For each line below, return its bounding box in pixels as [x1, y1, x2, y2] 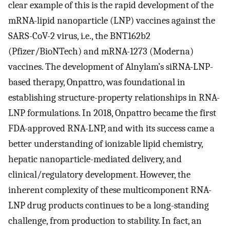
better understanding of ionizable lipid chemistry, [8, 138, 203, 149]
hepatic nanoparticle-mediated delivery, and [8, 153, 182, 165]
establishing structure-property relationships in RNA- [8, 91, 220, 103]
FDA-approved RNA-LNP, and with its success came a [8, 122, 215, 134]
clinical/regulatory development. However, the [8, 168, 190, 180]
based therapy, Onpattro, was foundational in [8, 76, 185, 88]
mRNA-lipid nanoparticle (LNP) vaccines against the [8, 14, 215, 26]
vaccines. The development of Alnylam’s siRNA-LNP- [8, 61, 213, 72]
